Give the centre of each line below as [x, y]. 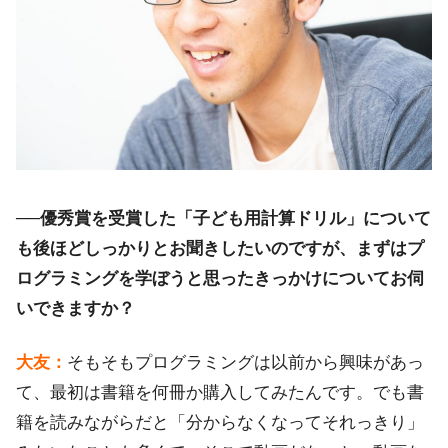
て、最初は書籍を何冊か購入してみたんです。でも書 [220, 391]
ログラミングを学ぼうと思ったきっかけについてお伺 [220, 277]
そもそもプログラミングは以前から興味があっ [245, 361]
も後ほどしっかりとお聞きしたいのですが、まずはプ [220, 247]
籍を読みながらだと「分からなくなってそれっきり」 [220, 421]
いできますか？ [75, 307]
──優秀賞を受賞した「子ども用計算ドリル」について [223, 217]
